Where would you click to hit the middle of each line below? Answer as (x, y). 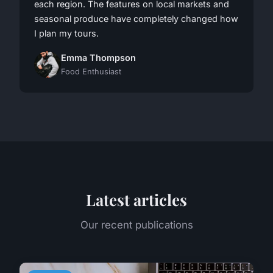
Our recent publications (136, 225)
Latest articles (136, 200)
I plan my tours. (66, 34)
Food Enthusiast (91, 72)
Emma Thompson (98, 58)
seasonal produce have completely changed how (136, 19)
